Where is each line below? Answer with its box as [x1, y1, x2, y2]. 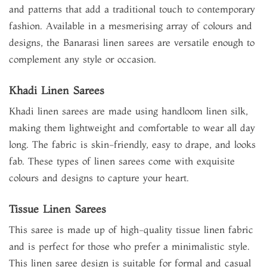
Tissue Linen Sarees [9, 202, 106, 216]
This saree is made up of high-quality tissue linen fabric [9, 223, 253, 235]
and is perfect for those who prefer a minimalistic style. [9, 240, 250, 252]
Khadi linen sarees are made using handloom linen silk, [9, 105, 248, 117]
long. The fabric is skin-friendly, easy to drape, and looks [9, 138, 256, 150]
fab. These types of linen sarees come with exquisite [9, 155, 235, 167]
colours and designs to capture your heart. [9, 172, 189, 184]
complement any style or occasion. [9, 53, 160, 65]
